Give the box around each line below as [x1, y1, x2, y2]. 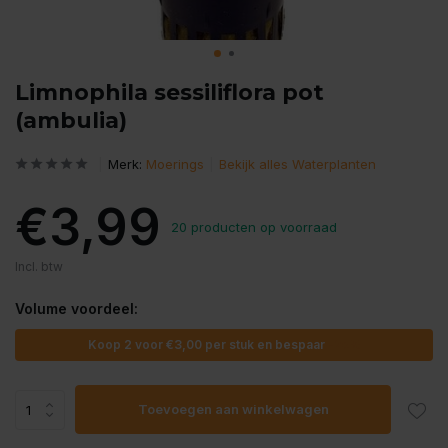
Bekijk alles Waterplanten [219, 156, 376, 172]
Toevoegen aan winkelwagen [137, 401, 329, 417]
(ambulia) [15, 107, 127, 134]
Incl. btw [15, 259, 63, 274]
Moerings [146, 156, 204, 172]
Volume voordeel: [15, 300, 138, 317]
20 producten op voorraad [171, 219, 337, 235]
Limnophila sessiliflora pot [15, 79, 324, 106]
